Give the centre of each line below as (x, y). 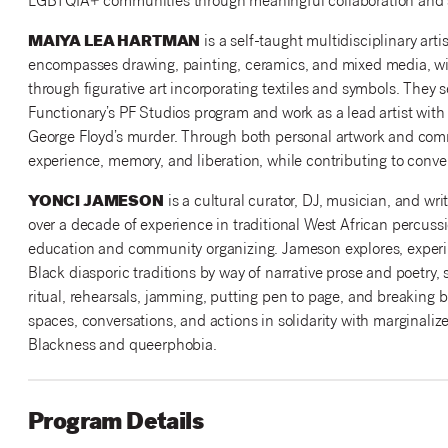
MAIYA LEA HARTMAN (114, 43)
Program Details (115, 424)
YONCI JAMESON (95, 203)
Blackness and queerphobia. (122, 347)
